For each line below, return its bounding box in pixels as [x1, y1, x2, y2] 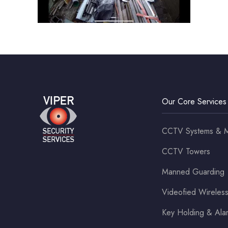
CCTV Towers [162, 146, 210, 157]
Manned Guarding [162, 166, 224, 178]
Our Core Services [162, 96, 226, 107]
